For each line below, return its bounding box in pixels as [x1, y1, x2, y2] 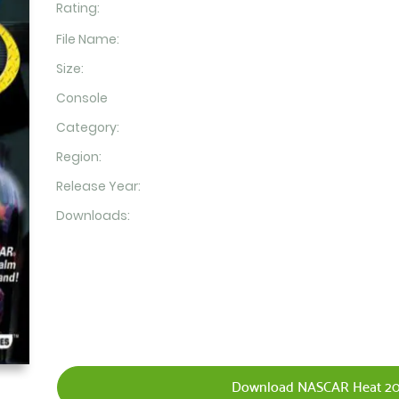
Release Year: [55, 177, 141, 195]
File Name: [55, 30, 119, 48]
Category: [55, 118, 119, 136]
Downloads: [55, 207, 130, 224]
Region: [55, 148, 102, 166]
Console [55, 89, 108, 107]
